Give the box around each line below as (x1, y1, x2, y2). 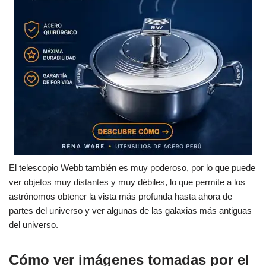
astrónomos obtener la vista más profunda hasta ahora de (9, 191, 232, 202)
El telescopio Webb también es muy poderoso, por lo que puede (9, 163, 255, 173)
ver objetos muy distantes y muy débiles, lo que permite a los (9, 177, 245, 188)
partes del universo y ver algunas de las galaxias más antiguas (9, 205, 252, 216)
